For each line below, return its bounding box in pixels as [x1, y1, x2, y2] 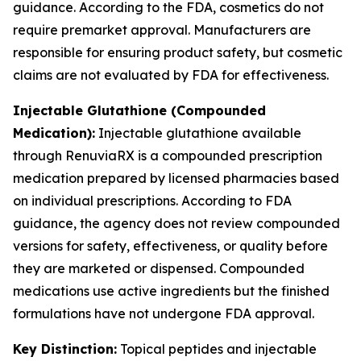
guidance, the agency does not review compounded [13, 215, 340, 231]
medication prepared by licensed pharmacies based [13, 170, 339, 186]
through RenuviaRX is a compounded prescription [13, 147, 322, 164]
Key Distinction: [13, 341, 117, 357]
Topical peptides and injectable [117, 341, 317, 357]
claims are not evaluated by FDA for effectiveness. [13, 67, 329, 83]
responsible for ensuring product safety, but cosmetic [13, 44, 342, 60]
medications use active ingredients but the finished [13, 283, 330, 299]
